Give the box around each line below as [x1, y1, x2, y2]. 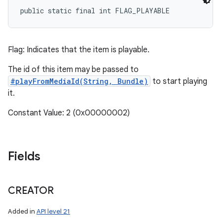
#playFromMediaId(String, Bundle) [10, 76, 148, 86]
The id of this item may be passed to [8, 65, 139, 74]
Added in [8, 207, 37, 216]
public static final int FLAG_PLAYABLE [20, 6, 170, 15]
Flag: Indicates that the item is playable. [8, 45, 149, 55]
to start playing [150, 76, 207, 86]
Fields [8, 149, 40, 164]
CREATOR [8, 184, 54, 197]
